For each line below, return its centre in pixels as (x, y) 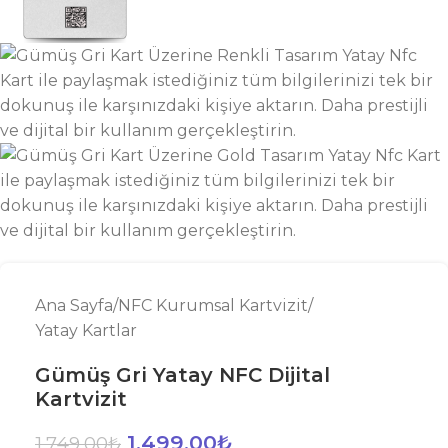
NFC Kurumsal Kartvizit (213, 305)
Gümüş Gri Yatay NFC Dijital (182, 375)
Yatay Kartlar (86, 330)
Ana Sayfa (74, 305)
